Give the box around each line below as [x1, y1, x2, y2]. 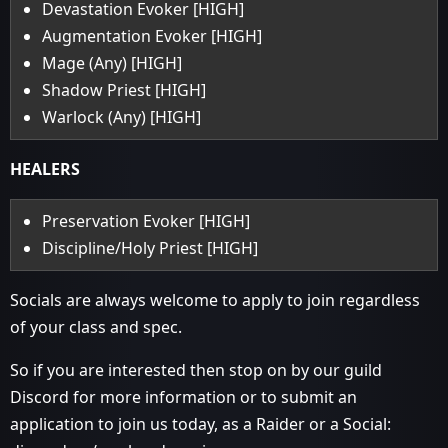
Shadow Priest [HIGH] [42, 79, 207, 101]
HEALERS [10, 158, 80, 180]
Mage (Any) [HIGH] [42, 52, 183, 74]
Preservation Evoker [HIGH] [42, 210, 251, 232]
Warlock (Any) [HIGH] [42, 106, 202, 128]
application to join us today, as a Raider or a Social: [10, 413, 391, 435]
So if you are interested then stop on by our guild [10, 359, 382, 381]
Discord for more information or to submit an [10, 386, 357, 408]
